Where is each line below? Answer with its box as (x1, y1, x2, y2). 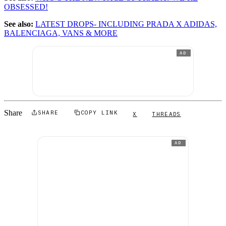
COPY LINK (81, 109, 118, 116)
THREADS (152, 110, 181, 117)
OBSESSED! (4, 3, 48, 12)
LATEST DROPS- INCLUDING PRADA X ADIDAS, (35, 20, 217, 29)
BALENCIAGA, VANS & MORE (4, 29, 118, 38)
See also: (4, 20, 35, 29)
